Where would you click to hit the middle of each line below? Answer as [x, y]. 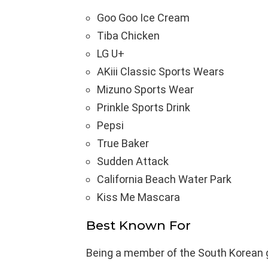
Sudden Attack [133, 161]
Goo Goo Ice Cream [143, 17]
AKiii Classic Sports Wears [161, 71]
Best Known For [138, 225]
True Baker [123, 143]
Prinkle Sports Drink [144, 107]
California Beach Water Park [164, 179]
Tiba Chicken [128, 35]
